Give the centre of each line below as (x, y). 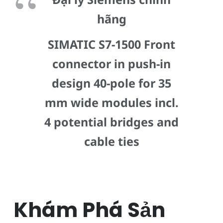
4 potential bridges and (111, 122)
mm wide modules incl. (111, 102)
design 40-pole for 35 (111, 83)
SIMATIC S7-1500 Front (111, 44)
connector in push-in (111, 63)
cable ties (111, 141)
